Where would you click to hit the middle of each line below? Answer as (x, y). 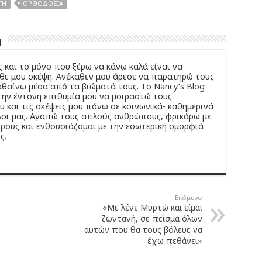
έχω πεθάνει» (175, 240)
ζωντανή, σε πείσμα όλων (152, 218)
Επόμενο (188, 197)
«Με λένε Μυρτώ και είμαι (152, 207)
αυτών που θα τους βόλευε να (143, 229)
